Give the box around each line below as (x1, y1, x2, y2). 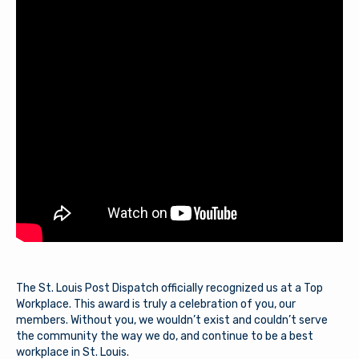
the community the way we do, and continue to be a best (16, 329, 313, 343)
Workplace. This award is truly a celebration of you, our (16, 297, 296, 311)
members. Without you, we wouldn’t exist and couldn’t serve (16, 313, 328, 327)
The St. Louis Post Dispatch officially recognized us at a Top (16, 281, 323, 295)
